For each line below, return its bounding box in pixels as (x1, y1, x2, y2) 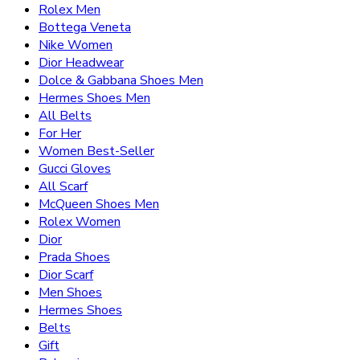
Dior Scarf (39, 266, 93, 284)
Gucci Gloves (39, 160, 111, 178)
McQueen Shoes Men (39, 195, 159, 214)
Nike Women (39, 36, 112, 55)
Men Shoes (39, 284, 102, 302)
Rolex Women (39, 213, 121, 231)
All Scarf (39, 178, 88, 196)
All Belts (39, 107, 92, 125)
